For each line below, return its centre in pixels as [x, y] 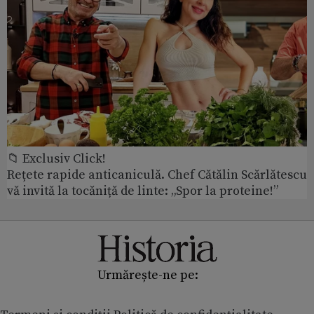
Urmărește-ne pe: [148, 275]
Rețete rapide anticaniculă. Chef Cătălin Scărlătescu [157, 175]
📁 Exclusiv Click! [56, 159]
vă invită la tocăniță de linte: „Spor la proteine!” [143, 191]
